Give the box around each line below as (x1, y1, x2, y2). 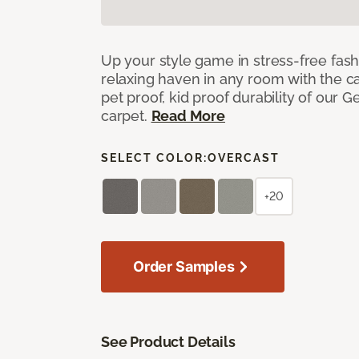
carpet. (101, 107, 151, 124)
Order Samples (133, 257, 235, 275)
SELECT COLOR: (101, 151, 208, 164)
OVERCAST (208, 151, 280, 164)
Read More (151, 107, 225, 124)
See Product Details (101, 333, 236, 350)
